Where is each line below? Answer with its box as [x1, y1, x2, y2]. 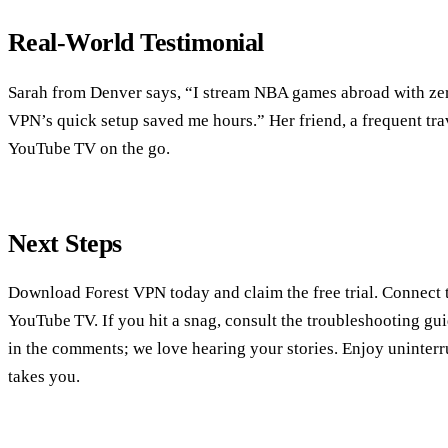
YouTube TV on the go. [8, 138, 170, 158]
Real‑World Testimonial [8, 28, 264, 58]
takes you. [8, 367, 80, 387]
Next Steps [8, 228, 122, 258]
